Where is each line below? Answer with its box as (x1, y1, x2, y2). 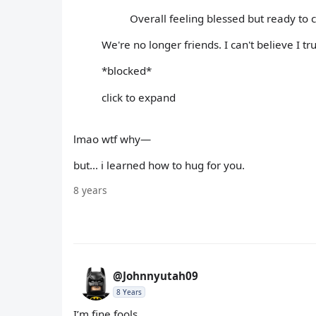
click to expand (102, 90, 176, 104)
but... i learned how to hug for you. (73, 158, 245, 172)
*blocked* (102, 63, 152, 78)
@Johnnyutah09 (113, 269, 198, 284)
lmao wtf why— (73, 131, 151, 146)
